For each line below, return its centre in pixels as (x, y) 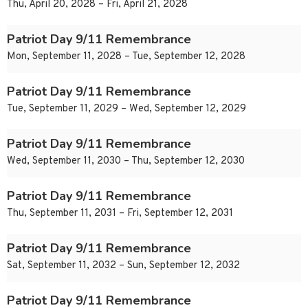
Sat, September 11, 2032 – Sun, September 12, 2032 (123, 266)
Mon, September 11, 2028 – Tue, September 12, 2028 (126, 57)
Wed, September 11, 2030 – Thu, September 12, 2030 (126, 162)
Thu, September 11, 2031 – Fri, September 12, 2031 (120, 214)
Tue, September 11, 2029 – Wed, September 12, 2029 (126, 109)
